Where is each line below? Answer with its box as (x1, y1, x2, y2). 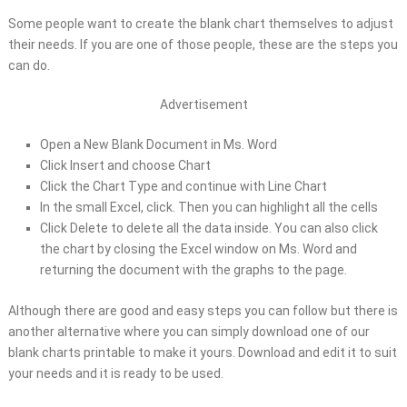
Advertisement (159, 97, 248, 113)
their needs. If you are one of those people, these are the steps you (7, 37, 398, 53)
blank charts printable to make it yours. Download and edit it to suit (7, 345, 397, 361)
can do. (7, 58, 50, 74)
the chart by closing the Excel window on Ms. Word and (39, 242, 357, 257)
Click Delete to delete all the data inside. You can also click (39, 221, 378, 236)
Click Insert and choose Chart (39, 158, 211, 174)
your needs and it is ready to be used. (7, 366, 223, 382)
